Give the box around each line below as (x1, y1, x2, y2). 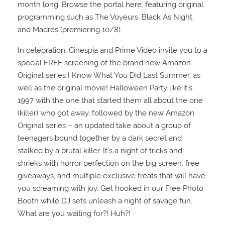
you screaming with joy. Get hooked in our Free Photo (18, 184, 203, 193)
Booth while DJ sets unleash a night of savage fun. (18, 196, 192, 206)
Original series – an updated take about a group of (18, 121, 191, 131)
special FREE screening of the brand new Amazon (18, 58, 191, 68)
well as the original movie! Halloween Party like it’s (18, 83, 192, 93)
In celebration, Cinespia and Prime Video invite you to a (18, 46, 207, 55)
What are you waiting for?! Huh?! (18, 209, 131, 218)
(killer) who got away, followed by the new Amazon (18, 108, 194, 118)
